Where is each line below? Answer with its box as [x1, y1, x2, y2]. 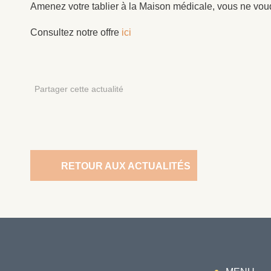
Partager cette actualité [34, 83, 123, 94]
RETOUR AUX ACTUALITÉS [61, 161, 191, 172]
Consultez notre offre [30, 27, 122, 38]
